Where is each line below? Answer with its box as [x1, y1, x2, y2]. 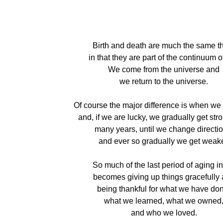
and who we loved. [130, 209, 197, 217]
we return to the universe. [119, 77, 208, 86]
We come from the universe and [108, 65, 220, 74]
